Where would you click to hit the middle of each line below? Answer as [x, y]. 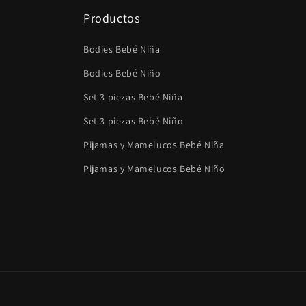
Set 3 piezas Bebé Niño [134, 121]
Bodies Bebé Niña [122, 49]
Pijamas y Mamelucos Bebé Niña [154, 145]
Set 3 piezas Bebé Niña [133, 97]
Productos [112, 18]
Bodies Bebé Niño [122, 73]
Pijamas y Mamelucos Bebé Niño [154, 169]
